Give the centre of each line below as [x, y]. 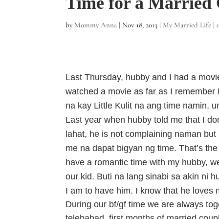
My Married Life [187, 25]
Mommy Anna [96, 25]
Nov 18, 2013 [140, 25]
